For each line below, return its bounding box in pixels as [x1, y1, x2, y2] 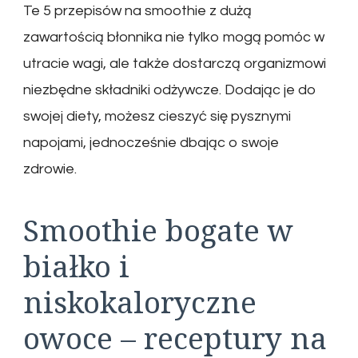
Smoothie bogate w [23, 209, 293, 251]
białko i [23, 245, 129, 287]
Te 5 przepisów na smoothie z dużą [23, 3, 252, 19]
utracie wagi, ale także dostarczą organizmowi [23, 56, 326, 72]
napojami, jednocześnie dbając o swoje [23, 135, 279, 151]
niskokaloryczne [23, 281, 257, 323]
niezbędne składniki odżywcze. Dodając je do [23, 82, 316, 98]
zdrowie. [23, 161, 77, 177]
